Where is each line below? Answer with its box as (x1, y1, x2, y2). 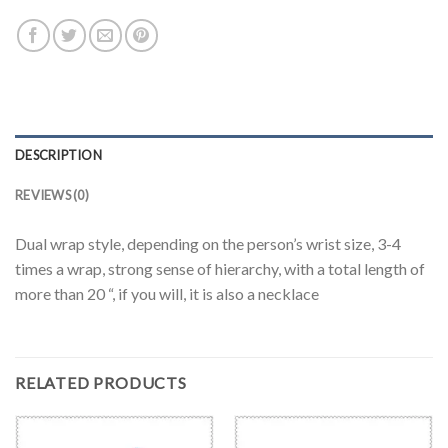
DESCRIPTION (15, 146, 102, 163)
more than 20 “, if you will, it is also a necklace (15, 283, 319, 303)
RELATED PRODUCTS (15, 372, 187, 392)
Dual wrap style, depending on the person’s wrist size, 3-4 (15, 233, 401, 253)
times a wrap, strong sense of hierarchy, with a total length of (15, 258, 425, 278)
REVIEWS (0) (15, 186, 89, 203)
